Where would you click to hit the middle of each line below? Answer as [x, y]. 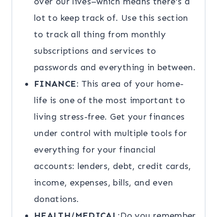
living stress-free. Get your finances [109, 117]
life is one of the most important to [109, 101]
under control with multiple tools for [111, 133]
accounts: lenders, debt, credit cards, [113, 166]
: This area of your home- [130, 84]
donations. [57, 199]
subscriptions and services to [95, 51]
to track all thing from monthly [100, 35]
